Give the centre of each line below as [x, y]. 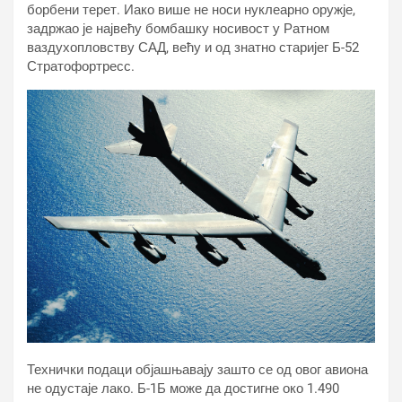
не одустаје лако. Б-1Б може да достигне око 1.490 [183, 388]
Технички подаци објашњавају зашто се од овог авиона [197, 369]
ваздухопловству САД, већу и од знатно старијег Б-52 [193, 47]
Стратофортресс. [81, 66]
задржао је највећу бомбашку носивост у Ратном [178, 28]
